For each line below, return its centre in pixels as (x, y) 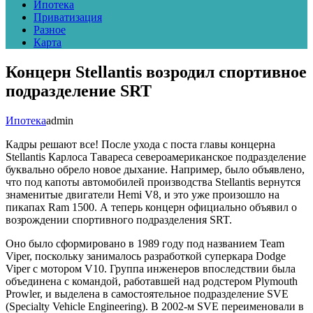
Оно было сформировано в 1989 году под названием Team (145, 243)
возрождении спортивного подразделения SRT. (119, 219)
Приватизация (68, 17)
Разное (50, 30)
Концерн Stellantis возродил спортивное (156, 72)
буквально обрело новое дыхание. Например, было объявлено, (155, 169)
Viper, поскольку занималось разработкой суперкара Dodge (146, 256)
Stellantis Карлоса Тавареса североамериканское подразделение (156, 156)
